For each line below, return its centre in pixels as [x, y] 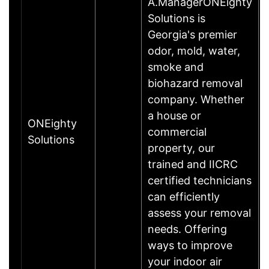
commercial [177, 131]
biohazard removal [195, 83]
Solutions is [177, 18]
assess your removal [199, 213]
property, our [181, 148]
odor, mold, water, [194, 50]
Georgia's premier [192, 34]
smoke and [176, 67]
